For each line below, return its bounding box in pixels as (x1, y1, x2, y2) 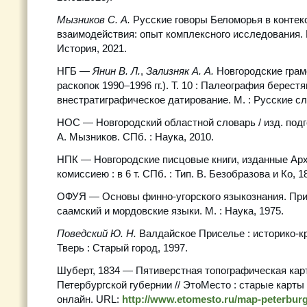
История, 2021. (57, 42, 127, 54)
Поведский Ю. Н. (57, 228, 136, 239)
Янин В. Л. (93, 65, 140, 77)
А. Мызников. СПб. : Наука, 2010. (57, 131, 214, 143)
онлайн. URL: (57, 293, 122, 305)
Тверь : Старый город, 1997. (57, 242, 188, 254)
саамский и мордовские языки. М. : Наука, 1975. (57, 205, 284, 217)
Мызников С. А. (57, 14, 130, 25)
